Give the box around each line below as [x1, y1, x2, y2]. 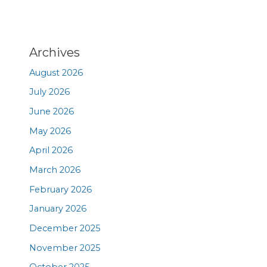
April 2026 [29, 145, 73, 156]
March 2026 [29, 164, 81, 175]
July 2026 [29, 86, 70, 98]
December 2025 [29, 222, 101, 234]
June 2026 [29, 106, 74, 117]
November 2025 [29, 242, 101, 253]
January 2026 [29, 203, 87, 215]
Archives [29, 45, 80, 60]
